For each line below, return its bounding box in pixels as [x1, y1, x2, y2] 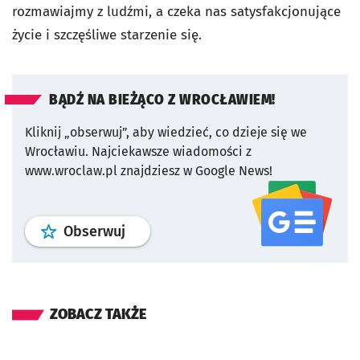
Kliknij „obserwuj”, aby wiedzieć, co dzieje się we [25, 125, 307, 141]
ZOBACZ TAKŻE [50, 305, 146, 324]
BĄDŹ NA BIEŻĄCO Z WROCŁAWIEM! [49, 92, 276, 109]
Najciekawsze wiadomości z [92, 144, 252, 160]
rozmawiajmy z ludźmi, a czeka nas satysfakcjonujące [12, 3, 341, 21]
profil [125, 222, 160, 240]
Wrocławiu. [25, 144, 88, 160]
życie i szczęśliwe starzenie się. [12, 27, 202, 44]
